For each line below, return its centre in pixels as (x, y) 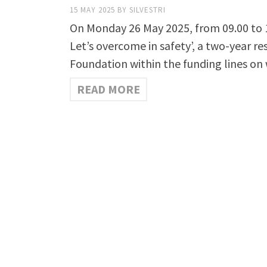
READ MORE (108, 89)
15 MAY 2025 (94, 10)
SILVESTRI (148, 10)
